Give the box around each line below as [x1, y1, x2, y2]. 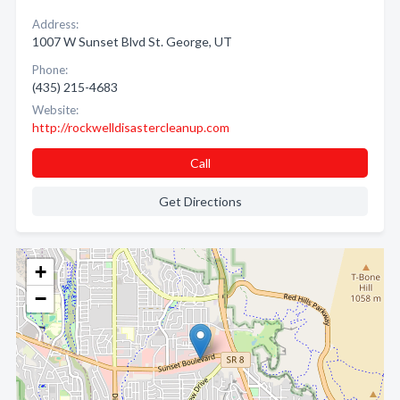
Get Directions [158, 194, 242, 209]
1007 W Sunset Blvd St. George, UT [32, 34, 232, 49]
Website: [32, 103, 79, 117]
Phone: [32, 62, 68, 77]
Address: [32, 17, 79, 31]
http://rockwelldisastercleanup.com [32, 120, 229, 135]
